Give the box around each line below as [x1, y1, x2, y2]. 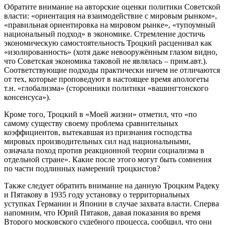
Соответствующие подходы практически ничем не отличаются [4, 65, 220, 74]
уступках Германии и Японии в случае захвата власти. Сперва [4, 199, 219, 208]
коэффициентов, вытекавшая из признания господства [4, 128, 192, 137]
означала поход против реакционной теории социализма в [4, 146, 204, 155]
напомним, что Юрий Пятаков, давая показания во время [4, 208, 200, 217]
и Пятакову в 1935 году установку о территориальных [4, 190, 190, 199]
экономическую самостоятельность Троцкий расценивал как [4, 38, 212, 47]
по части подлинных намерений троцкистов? [4, 164, 160, 173]
